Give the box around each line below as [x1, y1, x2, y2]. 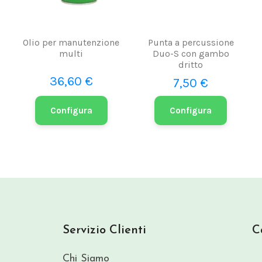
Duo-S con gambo [152, 47, 229, 59]
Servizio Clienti [63, 224, 146, 236]
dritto [178, 58, 204, 70]
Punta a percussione [147, 36, 234, 48]
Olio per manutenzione [23, 36, 120, 48]
